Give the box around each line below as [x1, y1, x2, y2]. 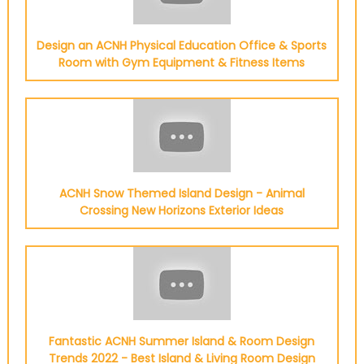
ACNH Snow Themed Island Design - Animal [58, 185, 305, 201]
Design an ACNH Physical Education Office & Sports [37, 37, 327, 54]
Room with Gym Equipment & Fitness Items [58, 54, 305, 71]
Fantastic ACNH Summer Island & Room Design [49, 333, 315, 349]
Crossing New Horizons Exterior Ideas [80, 202, 284, 219]
